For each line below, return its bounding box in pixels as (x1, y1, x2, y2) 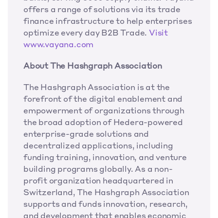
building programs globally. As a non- (23, 166, 173, 174)
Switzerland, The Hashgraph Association (23, 189, 189, 197)
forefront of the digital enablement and (23, 96, 183, 104)
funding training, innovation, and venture (23, 154, 187, 162)
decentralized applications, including (23, 143, 173, 150)
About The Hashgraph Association (23, 63, 162, 71)
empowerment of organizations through (23, 108, 184, 115)
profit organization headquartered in (23, 178, 173, 185)
